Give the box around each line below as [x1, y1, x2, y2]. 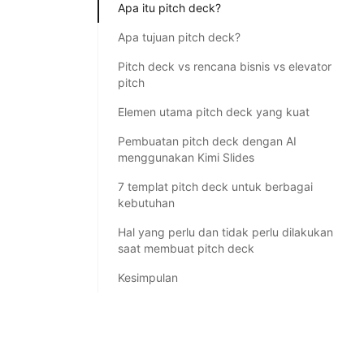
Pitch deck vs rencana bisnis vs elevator [118, 58, 331, 73]
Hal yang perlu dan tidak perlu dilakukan [118, 224, 333, 239]
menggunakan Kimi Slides [118, 149, 254, 164]
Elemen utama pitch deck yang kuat [118, 104, 310, 119]
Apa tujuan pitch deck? [118, 29, 240, 44]
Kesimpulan [118, 270, 178, 284]
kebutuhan [118, 195, 175, 210]
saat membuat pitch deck [118, 240, 254, 255]
